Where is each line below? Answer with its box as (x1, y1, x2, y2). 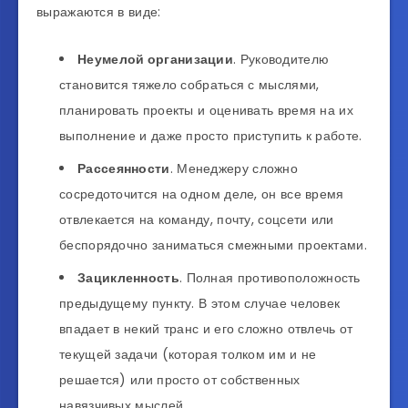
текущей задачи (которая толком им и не (59, 344, 317, 363)
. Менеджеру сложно (169, 158, 299, 178)
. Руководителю (233, 49, 330, 68)
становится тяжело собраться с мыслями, (59, 75, 320, 94)
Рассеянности (77, 158, 170, 178)
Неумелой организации (77, 49, 233, 68)
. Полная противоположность (178, 268, 361, 287)
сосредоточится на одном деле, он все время (59, 184, 344, 203)
